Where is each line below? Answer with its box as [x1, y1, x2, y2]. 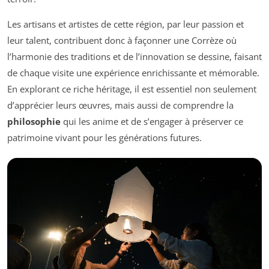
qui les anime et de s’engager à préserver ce [61, 115, 243, 128]
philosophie [7, 115, 61, 128]
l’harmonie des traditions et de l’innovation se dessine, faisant [7, 50, 262, 63]
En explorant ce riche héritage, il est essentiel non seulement [7, 83, 256, 95]
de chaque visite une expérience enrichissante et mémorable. [7, 67, 259, 79]
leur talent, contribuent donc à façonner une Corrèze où [7, 34, 237, 47]
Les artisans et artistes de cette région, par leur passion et [7, 18, 244, 31]
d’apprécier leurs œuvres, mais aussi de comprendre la [7, 99, 234, 112]
